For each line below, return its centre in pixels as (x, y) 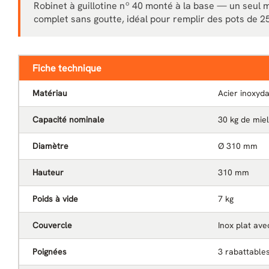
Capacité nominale (68, 119)
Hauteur (48, 172)
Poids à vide (55, 199)
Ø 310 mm (238, 146)
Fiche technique (67, 68)
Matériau (50, 93)
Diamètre (50, 146)
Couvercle (52, 225)
